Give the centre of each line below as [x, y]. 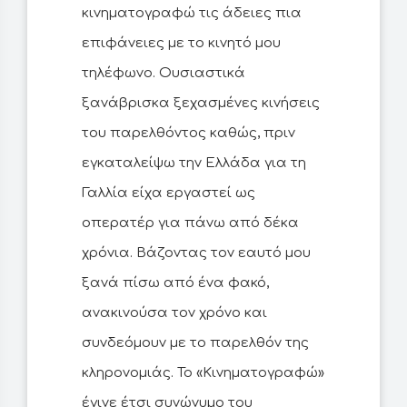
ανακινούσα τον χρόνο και [174, 313]
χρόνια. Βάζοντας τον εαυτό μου [196, 253]
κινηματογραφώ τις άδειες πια [192, 14]
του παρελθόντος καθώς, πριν [189, 134]
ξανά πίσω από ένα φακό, [175, 283]
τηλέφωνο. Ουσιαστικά [164, 74]
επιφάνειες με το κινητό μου [181, 44]
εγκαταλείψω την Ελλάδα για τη [194, 164]
